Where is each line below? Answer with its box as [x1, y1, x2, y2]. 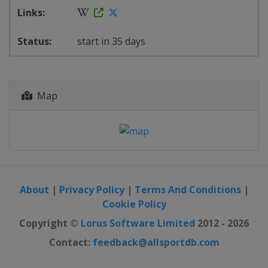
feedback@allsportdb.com [92, 235, 220, 249]
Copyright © [19, 216, 81, 230]
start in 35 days [77, 35, 148, 48]
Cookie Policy [102, 197, 166, 211]
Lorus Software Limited [81, 216, 195, 230]
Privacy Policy [59, 182, 124, 196]
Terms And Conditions [134, 182, 241, 196]
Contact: [48, 235, 93, 249]
